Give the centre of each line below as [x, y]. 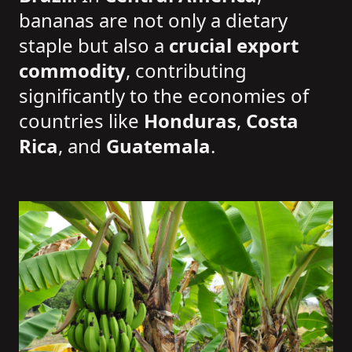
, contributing [186, 71]
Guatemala [158, 146]
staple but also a [94, 46]
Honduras [190, 121]
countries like [81, 121]
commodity [72, 71]
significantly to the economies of [164, 96]
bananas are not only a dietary [153, 20]
